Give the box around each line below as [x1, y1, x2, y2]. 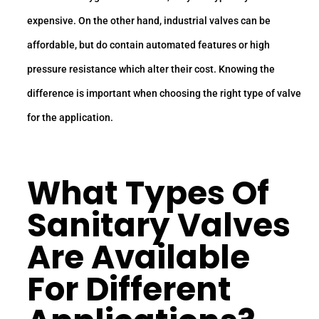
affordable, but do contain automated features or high [27, 38, 270, 51]
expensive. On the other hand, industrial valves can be [27, 14, 271, 26]
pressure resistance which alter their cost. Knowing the [27, 63, 275, 75]
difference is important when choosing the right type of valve [27, 87, 301, 99]
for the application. [27, 111, 113, 123]
